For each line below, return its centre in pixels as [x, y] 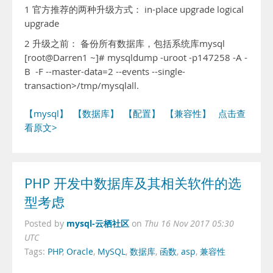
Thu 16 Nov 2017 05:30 [189, 224]
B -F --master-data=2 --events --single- [105, 72]
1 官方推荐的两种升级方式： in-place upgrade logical [134, 9]
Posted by [45, 224]
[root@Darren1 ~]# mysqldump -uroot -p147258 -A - [136, 58]
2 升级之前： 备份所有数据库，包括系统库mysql [125, 44]
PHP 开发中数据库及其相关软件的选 [133, 183]
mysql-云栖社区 [98, 223]
